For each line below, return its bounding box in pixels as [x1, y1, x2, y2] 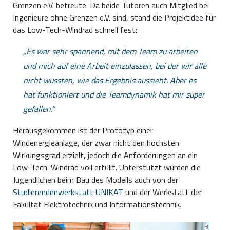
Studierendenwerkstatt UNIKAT [13, 186, 123, 199]
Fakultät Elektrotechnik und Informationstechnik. [13, 198, 181, 211]
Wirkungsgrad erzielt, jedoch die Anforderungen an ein [13, 149, 198, 162]
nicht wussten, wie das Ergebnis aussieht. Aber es [23, 74, 196, 87]
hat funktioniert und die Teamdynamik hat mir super [23, 88, 205, 101]
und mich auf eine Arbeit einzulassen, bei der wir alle [23, 60, 206, 72]
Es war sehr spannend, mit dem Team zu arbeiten [26, 45, 198, 58]
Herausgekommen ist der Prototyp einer [13, 124, 153, 137]
